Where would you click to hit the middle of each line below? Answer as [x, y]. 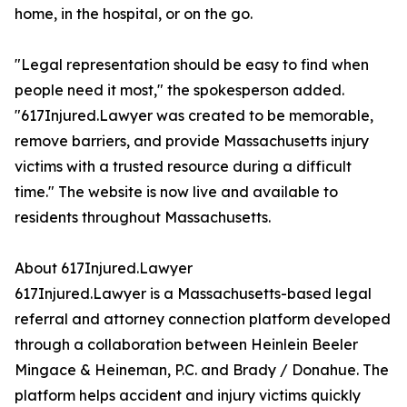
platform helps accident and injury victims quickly [188, 396]
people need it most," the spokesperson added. [179, 90]
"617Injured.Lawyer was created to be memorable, [194, 116]
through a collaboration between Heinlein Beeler [186, 345]
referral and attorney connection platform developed [203, 319]
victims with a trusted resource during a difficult [183, 167]
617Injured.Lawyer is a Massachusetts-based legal [193, 294]
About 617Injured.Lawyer [104, 268]
